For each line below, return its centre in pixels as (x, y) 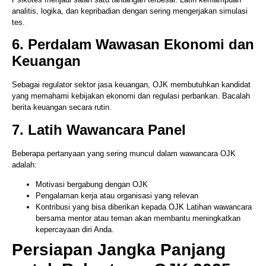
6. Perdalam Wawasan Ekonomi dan (133, 45)
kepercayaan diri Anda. (75, 230)
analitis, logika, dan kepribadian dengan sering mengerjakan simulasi (130, 11)
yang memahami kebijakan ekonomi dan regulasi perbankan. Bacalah (131, 96)
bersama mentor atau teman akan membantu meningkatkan (138, 218)
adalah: (24, 164)
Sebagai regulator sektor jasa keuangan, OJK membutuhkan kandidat (131, 85)
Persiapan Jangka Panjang (119, 250)
